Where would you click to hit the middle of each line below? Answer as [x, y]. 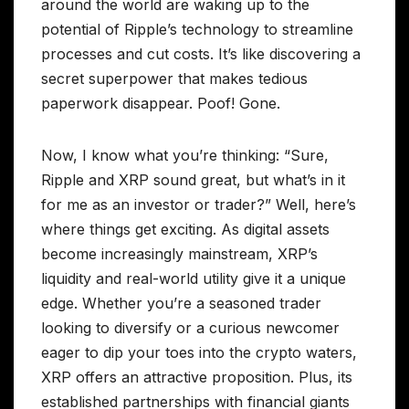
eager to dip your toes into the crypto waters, [199, 353]
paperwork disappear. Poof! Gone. [161, 104]
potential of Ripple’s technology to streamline [197, 30]
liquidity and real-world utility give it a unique [194, 279]
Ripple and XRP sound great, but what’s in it [193, 180]
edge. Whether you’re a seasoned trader [181, 304]
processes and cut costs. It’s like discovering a [201, 54]
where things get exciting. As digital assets [185, 230]
